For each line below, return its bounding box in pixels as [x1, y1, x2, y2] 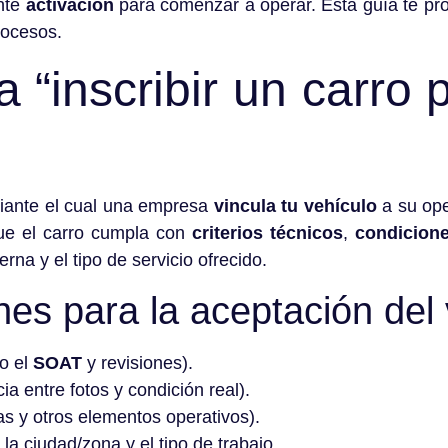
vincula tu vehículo [213, 195, 377, 216]
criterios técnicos [192, 222, 343, 243]
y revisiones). [82, 353, 193, 374]
